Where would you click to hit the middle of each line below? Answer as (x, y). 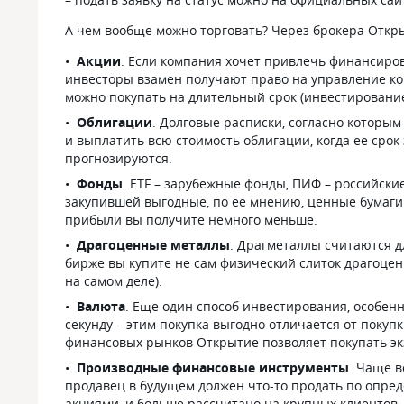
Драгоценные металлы (153, 245)
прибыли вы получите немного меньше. (191, 220)
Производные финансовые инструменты (213, 367)
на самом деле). (114, 281)
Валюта (101, 306)
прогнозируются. (119, 158)
